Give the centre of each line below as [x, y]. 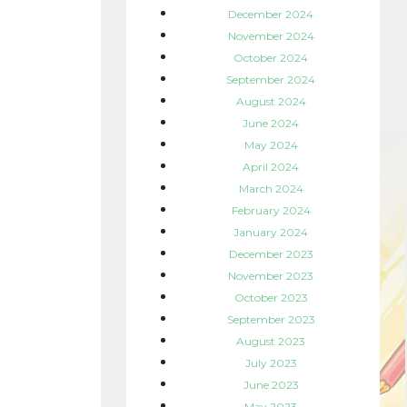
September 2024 [271, 80]
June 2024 [271, 124]
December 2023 [271, 254]
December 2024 [271, 15]
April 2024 [271, 167]
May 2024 [271, 145]
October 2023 [271, 298]
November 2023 [271, 276]
